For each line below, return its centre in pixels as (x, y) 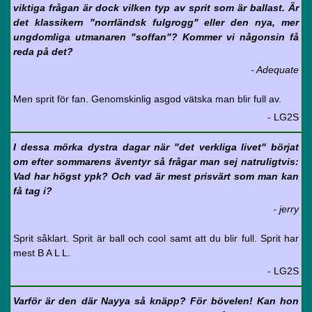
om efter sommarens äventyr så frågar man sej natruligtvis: (156, 162)
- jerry (286, 209)
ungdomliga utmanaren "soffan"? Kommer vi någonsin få (156, 37)
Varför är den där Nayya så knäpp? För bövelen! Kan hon (156, 301)
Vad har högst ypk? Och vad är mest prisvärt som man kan (156, 176)
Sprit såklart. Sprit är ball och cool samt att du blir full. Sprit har (156, 238)
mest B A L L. (42, 253)
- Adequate (275, 70)
